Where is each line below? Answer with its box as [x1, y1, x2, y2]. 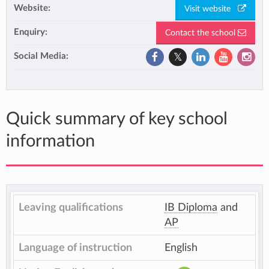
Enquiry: [14, 28, 47, 37]
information [6, 133, 95, 150]
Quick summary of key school [6, 110, 228, 128]
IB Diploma [165, 202, 217, 213]
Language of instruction [19, 243, 132, 253]
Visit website [184, 4, 238, 13]
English [165, 243, 198, 253]
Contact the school [165, 28, 238, 37]
